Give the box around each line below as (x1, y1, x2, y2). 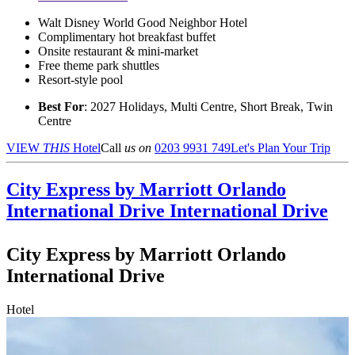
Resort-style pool (38, 72, 123, 86)
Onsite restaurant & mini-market (38, 44, 198, 58)
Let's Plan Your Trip (231, 140, 330, 155)
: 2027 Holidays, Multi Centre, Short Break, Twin (84, 99, 333, 113)
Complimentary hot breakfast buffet (38, 29, 216, 44)
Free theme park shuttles (38, 58, 159, 72)
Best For (38, 99, 84, 113)
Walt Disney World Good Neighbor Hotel (38, 15, 247, 29)
